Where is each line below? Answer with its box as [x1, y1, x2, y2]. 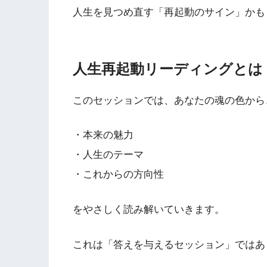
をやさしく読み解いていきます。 [73, 203, 225, 215]
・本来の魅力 [73, 129, 133, 141]
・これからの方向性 [73, 169, 164, 181]
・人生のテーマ [73, 149, 144, 161]
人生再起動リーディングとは [73, 60, 263, 77]
